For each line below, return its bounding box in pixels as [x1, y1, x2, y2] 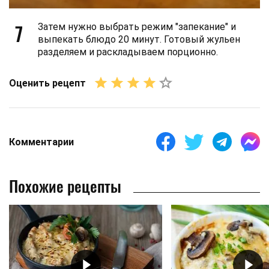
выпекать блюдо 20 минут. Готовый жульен [38, 34, 240, 45]
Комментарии [9, 136, 74, 148]
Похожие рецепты [9, 174, 121, 198]
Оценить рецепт [9, 77, 86, 89]
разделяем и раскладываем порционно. [38, 46, 218, 58]
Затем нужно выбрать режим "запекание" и [38, 21, 236, 32]
